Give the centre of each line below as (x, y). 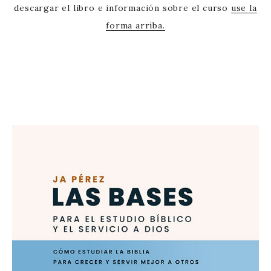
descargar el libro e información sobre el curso (122, 8)
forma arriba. (135, 26)
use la (244, 8)
